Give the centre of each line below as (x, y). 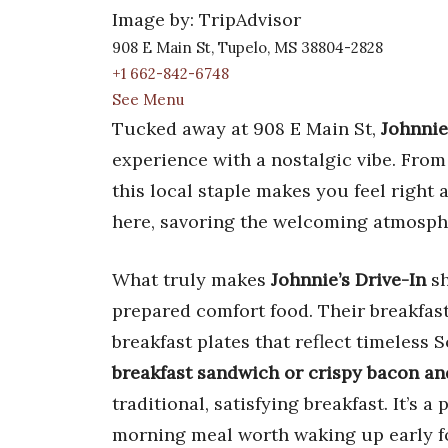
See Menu (148, 99)
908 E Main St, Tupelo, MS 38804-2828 (247, 47)
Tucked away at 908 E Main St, (246, 128)
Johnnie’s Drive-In (348, 279)
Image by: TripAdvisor (206, 19)
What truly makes (191, 279)
